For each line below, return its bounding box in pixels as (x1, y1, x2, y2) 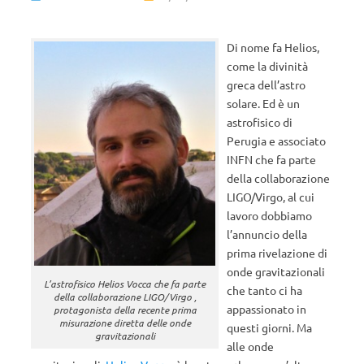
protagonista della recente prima (53, 302, 197, 316)
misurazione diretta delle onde (58, 315, 191, 329)
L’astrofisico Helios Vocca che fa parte (44, 276, 206, 290)
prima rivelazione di (227, 245, 328, 260)
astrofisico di (227, 115, 293, 129)
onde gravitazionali (227, 264, 326, 279)
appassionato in (227, 301, 307, 316)
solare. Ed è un (227, 96, 301, 110)
